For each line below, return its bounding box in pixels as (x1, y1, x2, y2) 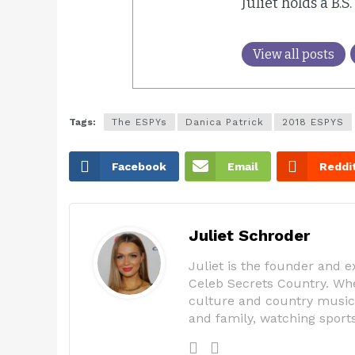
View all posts (253, 46, 334, 62)
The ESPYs (112, 116, 167, 128)
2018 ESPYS (282, 116, 344, 128)
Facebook (112, 160, 166, 174)
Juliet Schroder (189, 226, 310, 246)
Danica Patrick (185, 116, 264, 128)
